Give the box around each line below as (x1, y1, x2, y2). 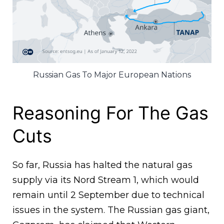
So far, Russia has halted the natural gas (12, 159, 192, 170)
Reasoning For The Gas (12, 101, 208, 124)
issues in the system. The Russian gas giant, (12, 204, 209, 215)
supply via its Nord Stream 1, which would (12, 174, 199, 185)
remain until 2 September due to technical (12, 189, 204, 200)
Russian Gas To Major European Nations (33, 69, 191, 79)
